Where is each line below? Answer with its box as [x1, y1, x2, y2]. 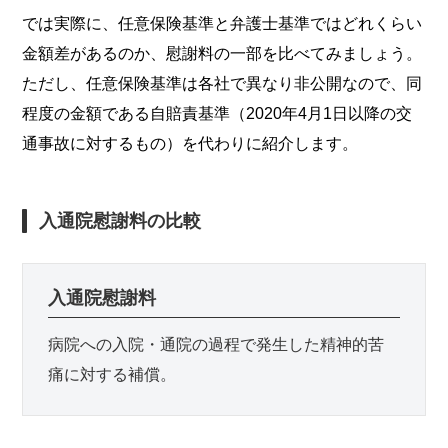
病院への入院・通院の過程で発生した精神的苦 [48, 336, 385, 354]
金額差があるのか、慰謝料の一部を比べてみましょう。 [22, 45, 423, 63]
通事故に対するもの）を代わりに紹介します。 [22, 135, 359, 153]
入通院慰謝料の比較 [39, 211, 202, 232]
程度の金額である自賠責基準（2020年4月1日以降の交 [22, 105, 413, 123]
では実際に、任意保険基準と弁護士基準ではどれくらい [22, 15, 423, 33]
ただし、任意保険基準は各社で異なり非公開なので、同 [22, 75, 423, 93]
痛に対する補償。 [48, 366, 177, 384]
